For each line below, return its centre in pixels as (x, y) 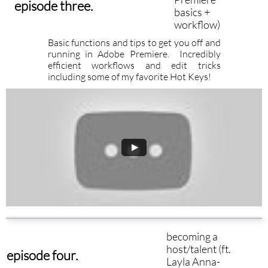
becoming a (192, 236)
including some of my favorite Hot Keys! (129, 77)
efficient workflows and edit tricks (134, 65)
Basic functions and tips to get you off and (134, 42)
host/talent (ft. (198, 249)
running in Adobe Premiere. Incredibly (134, 54)
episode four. (42, 255)
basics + (192, 12)
